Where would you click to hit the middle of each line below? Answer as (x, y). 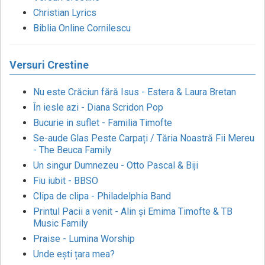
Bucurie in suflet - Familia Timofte (103, 123)
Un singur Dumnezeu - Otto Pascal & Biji (116, 166)
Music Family (61, 224)
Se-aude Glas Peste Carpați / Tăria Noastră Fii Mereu (144, 138)
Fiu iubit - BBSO (66, 181)
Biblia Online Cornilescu (82, 28)
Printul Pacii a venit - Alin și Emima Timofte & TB (133, 212)
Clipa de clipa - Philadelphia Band (102, 196)
